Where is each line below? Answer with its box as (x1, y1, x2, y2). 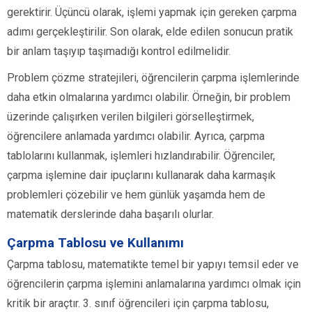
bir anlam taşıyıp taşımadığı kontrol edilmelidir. (7, 45, 231, 58)
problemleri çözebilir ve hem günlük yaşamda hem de (7, 188, 265, 202)
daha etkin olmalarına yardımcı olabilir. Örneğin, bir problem (7, 91, 290, 104)
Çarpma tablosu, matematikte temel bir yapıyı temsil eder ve (7, 258, 299, 272)
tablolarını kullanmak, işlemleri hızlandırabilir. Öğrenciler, (7, 149, 275, 163)
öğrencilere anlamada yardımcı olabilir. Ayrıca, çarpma (7, 130, 265, 143)
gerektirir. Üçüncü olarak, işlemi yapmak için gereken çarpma (7, 6, 297, 19)
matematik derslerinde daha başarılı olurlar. (7, 208, 214, 221)
